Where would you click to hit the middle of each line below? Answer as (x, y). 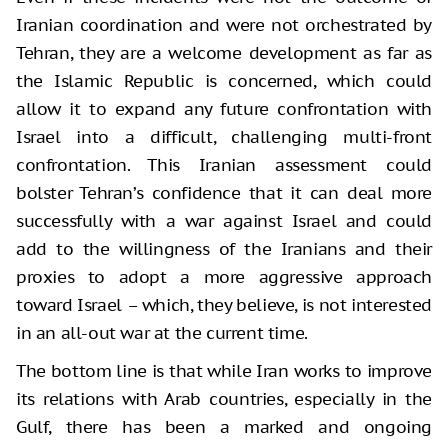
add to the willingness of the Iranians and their (224, 248)
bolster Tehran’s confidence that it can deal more (224, 192)
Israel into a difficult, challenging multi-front (224, 136)
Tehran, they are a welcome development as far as (224, 52)
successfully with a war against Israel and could (224, 220)
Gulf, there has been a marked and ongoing (224, 426)
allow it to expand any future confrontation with (224, 108)
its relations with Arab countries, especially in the (224, 398)
